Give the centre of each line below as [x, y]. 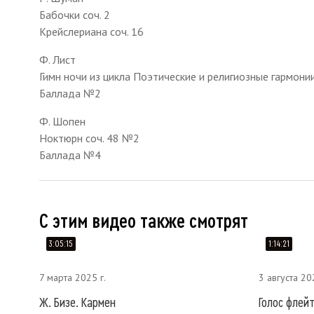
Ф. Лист [57, 60]
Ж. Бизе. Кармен [77, 303]
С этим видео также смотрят [144, 221]
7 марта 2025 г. [73, 278]
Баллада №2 [70, 93]
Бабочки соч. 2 [75, 15]
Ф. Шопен [62, 121]
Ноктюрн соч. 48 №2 [89, 138]
